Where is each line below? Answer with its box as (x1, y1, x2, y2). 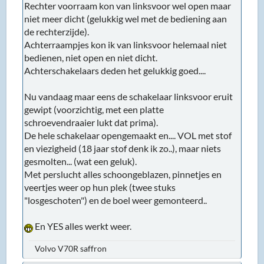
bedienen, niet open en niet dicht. (24, 52, 158, 64)
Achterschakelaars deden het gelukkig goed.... (24, 65, 206, 77)
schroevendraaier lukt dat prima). (24, 117, 159, 128)
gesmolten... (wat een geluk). (24, 156, 137, 167)
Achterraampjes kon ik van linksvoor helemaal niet (24, 39, 227, 51)
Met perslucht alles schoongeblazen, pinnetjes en (24, 169, 222, 180)
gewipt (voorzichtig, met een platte (24, 104, 164, 115)
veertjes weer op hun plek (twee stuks (24, 181, 176, 193)
